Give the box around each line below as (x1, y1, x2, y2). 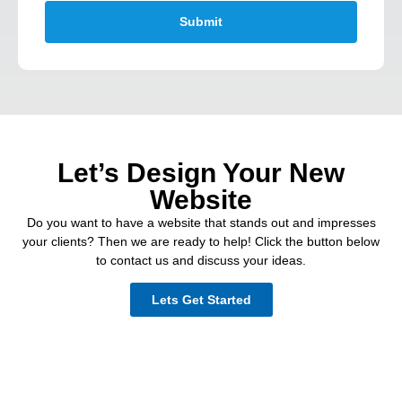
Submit (179, 14, 223, 30)
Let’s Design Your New (57, 157, 345, 188)
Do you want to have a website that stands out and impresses (26, 214, 376, 230)
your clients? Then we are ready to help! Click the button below (22, 233, 380, 249)
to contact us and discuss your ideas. (96, 252, 306, 267)
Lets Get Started (151, 293, 251, 308)
